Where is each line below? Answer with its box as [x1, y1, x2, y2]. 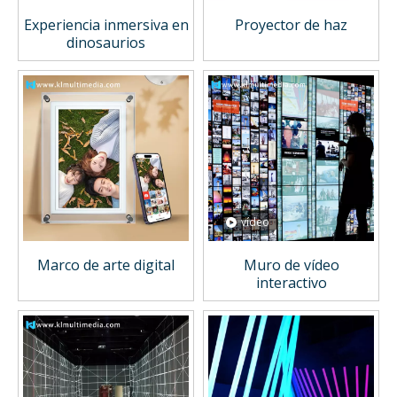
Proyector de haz [235, 15, 347, 35]
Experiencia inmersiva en [23, 15, 189, 35]
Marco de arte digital [37, 255, 175, 276]
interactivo [255, 273, 327, 293]
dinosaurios [66, 33, 145, 53]
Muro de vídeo [243, 255, 339, 276]
